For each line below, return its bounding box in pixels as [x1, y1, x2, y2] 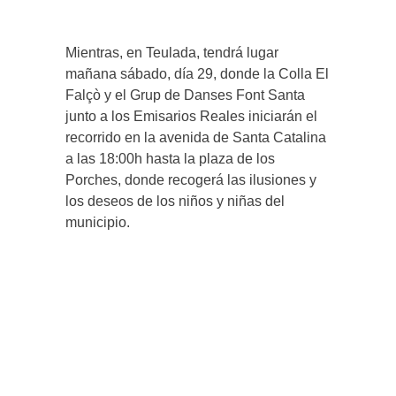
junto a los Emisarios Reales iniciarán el [65, 109, 317, 125]
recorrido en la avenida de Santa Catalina [65, 130, 326, 146]
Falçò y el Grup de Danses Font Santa [65, 88, 305, 103]
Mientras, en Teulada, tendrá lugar [65, 45, 278, 61]
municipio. [65, 215, 130, 231]
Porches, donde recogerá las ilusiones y [65, 172, 316, 188]
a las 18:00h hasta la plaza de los [65, 151, 275, 167]
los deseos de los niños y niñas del [65, 194, 285, 209]
